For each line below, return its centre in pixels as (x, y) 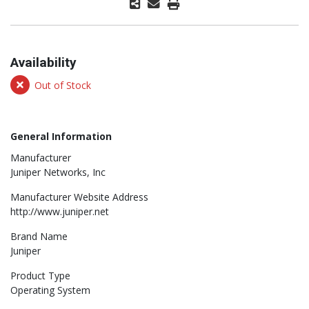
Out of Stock (63, 85)
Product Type (40, 276)
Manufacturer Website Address (79, 197)
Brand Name (39, 237)
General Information (61, 137)
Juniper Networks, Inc (58, 172)
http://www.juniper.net (60, 212)
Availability (43, 63)
